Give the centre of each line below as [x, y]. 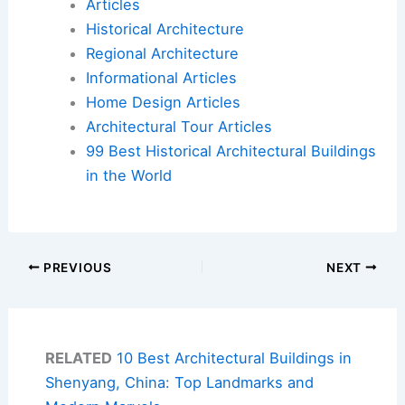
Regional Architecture [162, 53]
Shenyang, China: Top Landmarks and [179, 382]
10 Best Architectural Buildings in [234, 358]
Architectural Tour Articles [179, 126]
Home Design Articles [163, 102]
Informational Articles [161, 77]
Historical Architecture [165, 28]
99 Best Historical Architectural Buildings [231, 151]
